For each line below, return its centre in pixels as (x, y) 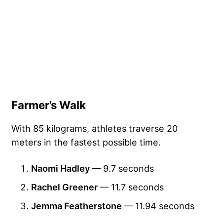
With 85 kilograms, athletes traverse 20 (94, 128)
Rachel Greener (65, 187)
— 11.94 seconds (159, 205)
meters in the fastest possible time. (86, 142)
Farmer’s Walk (49, 105)
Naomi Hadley (61, 168)
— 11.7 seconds (132, 187)
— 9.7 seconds (123, 168)
